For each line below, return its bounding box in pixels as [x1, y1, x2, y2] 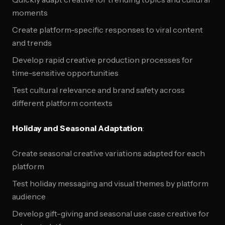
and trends [12, 38, 52, 48]
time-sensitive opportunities [12, 68, 119, 78]
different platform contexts [12, 98, 113, 108]
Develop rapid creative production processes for [12, 55, 193, 65]
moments [12, 8, 48, 18]
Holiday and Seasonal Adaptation [12, 123, 143, 133]
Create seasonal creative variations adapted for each [12, 148, 205, 158]
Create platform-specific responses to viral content [12, 25, 203, 35]
